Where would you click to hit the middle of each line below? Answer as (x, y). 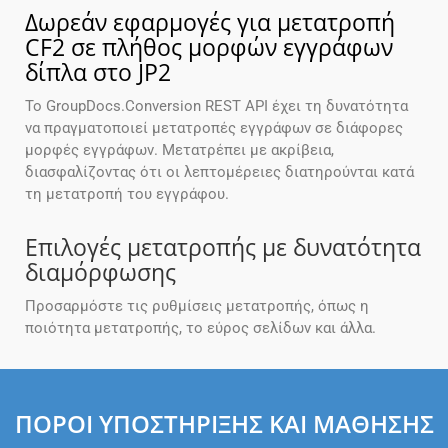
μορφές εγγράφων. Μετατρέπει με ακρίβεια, (179, 150)
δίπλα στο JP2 (98, 72)
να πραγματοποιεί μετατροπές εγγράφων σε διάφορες (214, 128)
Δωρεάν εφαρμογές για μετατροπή (210, 22)
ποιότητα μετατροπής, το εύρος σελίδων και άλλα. (200, 328)
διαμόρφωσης (100, 272)
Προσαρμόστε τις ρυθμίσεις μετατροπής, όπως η (197, 306)
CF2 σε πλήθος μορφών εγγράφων (209, 47)
